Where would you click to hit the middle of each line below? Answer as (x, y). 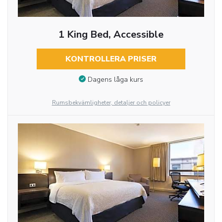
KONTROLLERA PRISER (111, 59)
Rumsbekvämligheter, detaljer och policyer (111, 102)
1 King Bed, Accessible (111, 34)
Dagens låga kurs (115, 79)
